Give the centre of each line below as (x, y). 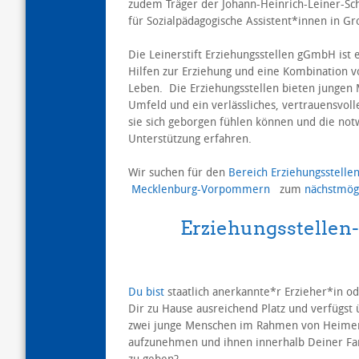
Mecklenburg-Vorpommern (205, 190)
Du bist (146, 292)
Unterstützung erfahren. (190, 139)
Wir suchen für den (178, 173)
